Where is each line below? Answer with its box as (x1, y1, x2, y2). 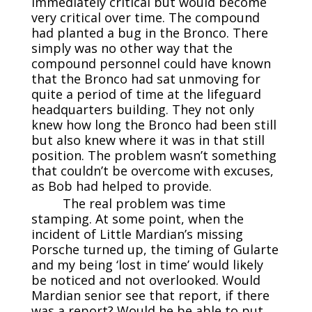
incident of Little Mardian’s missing (31, 225, 243, 242)
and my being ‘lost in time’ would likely (31, 256, 263, 273)
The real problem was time (62, 194, 226, 212)
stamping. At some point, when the (31, 210, 244, 227)
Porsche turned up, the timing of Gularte (31, 240, 279, 258)
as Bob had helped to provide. (31, 177, 212, 194)
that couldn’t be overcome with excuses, (31, 162, 274, 179)
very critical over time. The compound (31, 8, 260, 26)
